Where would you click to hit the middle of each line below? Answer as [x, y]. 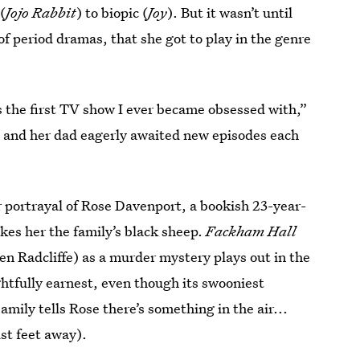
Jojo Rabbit [41, 12]
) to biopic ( [112, 12]
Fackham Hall [252, 231]
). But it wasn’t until [230, 12]
